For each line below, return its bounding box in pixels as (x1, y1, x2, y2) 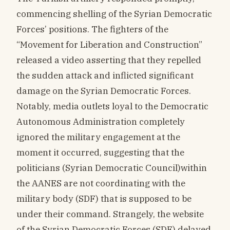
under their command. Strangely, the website (16, 207, 204, 220)
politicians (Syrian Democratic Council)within (16, 161, 207, 174)
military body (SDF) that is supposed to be (16, 192, 191, 204)
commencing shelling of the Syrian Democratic (16, 7, 212, 20)
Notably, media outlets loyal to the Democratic (16, 100, 208, 112)
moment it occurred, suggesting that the (16, 146, 184, 158)
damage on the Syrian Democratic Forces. (16, 84, 191, 97)
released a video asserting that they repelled (16, 53, 201, 66)
